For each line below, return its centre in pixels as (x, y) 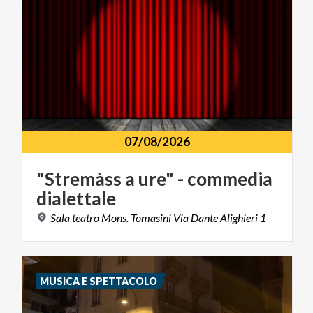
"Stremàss (79, 179)
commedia (230, 179)
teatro (86, 217)
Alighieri (239, 217)
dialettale (76, 198)
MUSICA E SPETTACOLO (99, 281)
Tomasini (151, 217)
